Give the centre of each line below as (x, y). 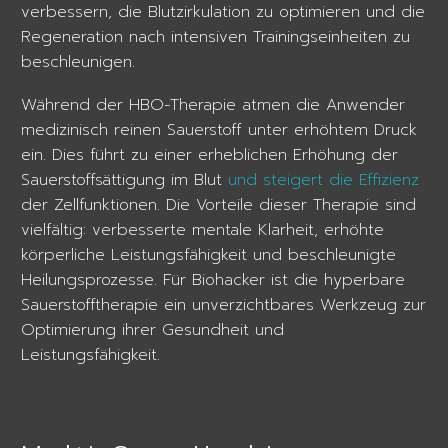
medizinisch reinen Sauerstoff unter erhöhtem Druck (219, 129)
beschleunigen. (81, 62)
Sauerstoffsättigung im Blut (124, 179)
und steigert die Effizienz (323, 179)
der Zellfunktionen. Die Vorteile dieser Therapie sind (218, 204)
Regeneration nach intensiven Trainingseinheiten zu (215, 37)
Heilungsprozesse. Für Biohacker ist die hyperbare (213, 279)
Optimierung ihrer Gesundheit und (152, 329)
